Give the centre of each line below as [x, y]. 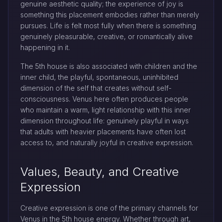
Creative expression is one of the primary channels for [109, 208]
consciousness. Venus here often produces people [104, 99]
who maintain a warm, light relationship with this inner [106, 110]
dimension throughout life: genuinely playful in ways [105, 121]
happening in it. [45, 47]
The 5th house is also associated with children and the [109, 66]
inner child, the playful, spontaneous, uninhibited [99, 77]
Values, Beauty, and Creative [100, 172]
